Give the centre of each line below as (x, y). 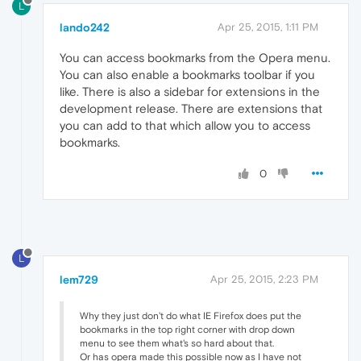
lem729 (79, 279)
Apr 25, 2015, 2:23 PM (264, 279)
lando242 (85, 27)
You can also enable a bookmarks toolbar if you (187, 74)
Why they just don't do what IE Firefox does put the (191, 315)
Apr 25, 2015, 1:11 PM (268, 27)
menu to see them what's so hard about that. (177, 343)
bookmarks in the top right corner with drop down (187, 329)
